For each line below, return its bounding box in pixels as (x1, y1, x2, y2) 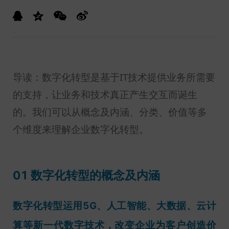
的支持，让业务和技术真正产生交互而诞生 (13, 88, 197, 101)
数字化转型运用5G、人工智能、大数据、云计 (13, 200, 216, 212)
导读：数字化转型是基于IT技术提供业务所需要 (13, 71, 215, 83)
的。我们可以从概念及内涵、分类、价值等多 (13, 105, 207, 118)
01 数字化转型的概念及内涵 (13, 168, 160, 182)
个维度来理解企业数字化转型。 (13, 123, 149, 135)
